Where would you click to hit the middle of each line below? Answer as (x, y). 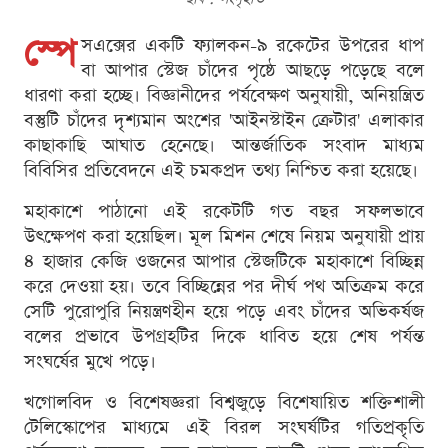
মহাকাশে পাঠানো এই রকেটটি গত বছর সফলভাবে (224, 212)
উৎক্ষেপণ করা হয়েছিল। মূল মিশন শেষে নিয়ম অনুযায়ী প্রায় (224, 237)
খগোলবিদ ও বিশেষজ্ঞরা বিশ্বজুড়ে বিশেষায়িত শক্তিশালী (224, 403)
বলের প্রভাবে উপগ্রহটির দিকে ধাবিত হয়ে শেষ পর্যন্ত (224, 337)
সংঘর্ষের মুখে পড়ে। (90, 362)
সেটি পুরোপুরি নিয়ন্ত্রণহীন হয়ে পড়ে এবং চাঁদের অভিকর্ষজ (224, 312)
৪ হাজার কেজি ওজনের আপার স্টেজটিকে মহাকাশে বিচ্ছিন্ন (224, 262)
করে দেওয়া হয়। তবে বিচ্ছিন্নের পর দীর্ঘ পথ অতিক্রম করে (224, 287)
